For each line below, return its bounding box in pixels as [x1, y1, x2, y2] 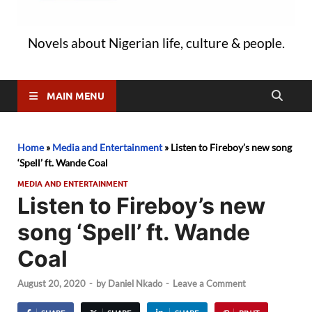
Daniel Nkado [108, 278, 162, 290]
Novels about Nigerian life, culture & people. [27, 34, 285, 51]
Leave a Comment [173, 278, 246, 290]
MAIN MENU [47, 89, 104, 102]
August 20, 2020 [17, 278, 86, 290]
